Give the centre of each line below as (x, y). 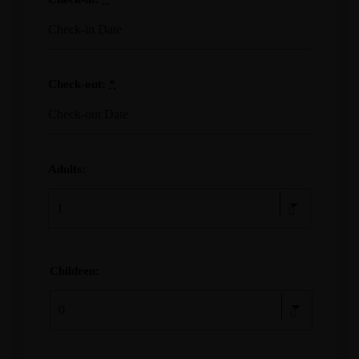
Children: (75, 271)
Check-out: (79, 84)
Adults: (67, 169)
